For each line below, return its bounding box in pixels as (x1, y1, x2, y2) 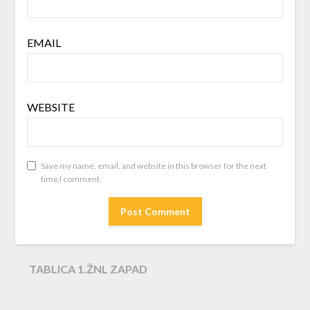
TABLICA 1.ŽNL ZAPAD (29, 262, 148, 275)
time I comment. (40, 174, 102, 185)
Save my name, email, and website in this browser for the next (40, 161, 266, 172)
